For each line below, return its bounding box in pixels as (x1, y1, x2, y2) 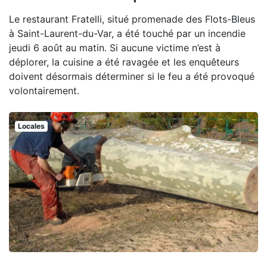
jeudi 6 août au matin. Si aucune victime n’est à (9, 41, 221, 54)
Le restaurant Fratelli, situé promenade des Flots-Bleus (9, 13, 255, 25)
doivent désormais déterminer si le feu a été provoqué (9, 70, 254, 82)
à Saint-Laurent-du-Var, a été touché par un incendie (9, 27, 246, 39)
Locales (17, 121, 45, 131)
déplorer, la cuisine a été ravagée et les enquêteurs (9, 55, 239, 68)
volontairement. (9, 84, 79, 97)
